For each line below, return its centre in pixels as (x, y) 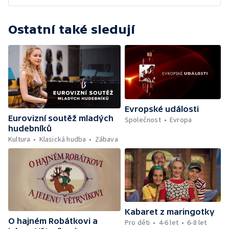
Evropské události (162, 109)
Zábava (106, 139)
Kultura (19, 139)
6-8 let (197, 223)
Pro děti (137, 223)
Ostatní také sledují (72, 29)
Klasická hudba (63, 139)
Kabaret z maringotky (169, 212)
